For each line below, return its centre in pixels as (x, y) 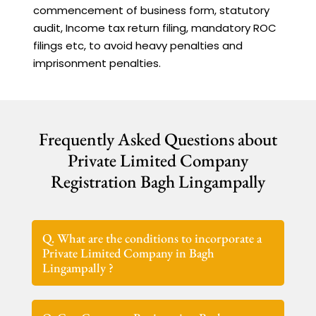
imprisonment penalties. (97, 63)
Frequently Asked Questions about (158, 139)
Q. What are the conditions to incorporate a (152, 238)
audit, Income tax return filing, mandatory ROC (155, 28)
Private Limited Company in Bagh (129, 253)
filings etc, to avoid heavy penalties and (138, 45)
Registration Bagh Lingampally (158, 181)
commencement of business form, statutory (152, 10)
